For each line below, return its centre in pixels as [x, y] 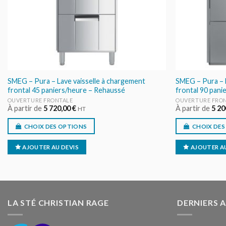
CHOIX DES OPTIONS [55, 126]
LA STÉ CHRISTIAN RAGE [58, 202]
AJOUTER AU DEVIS [50, 147]
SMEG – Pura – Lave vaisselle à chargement [76, 81]
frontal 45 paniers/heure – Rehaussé [66, 90]
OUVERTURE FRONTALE [40, 100]
